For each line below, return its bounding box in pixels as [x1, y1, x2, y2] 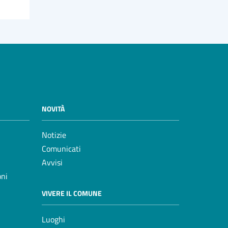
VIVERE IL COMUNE [42, 188, 102, 199]
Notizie [42, 129, 66, 141]
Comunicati [42, 142, 81, 155]
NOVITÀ [42, 103, 65, 115]
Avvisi [42, 156, 63, 169]
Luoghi [42, 213, 65, 226]
